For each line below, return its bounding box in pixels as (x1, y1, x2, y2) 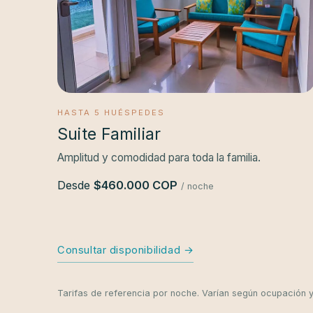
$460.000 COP (94, 177, 177, 192)
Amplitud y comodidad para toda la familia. (57, 150, 261, 164)
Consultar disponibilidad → (57, 243, 194, 256)
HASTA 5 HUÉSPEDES (57, 107, 166, 117)
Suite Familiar (57, 124, 161, 144)
